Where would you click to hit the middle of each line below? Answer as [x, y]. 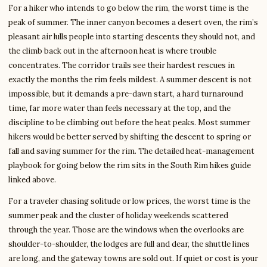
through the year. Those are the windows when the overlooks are [126, 230]
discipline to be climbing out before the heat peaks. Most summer [129, 123]
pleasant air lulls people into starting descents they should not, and [132, 37]
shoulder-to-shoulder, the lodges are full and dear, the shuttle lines [129, 244]
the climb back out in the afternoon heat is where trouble [112, 51]
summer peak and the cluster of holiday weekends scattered [118, 216]
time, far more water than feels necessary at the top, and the [119, 108]
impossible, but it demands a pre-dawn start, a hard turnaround [126, 94]
